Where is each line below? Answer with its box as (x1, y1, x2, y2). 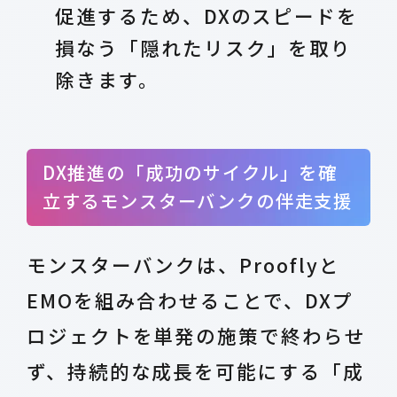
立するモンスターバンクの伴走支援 (42, 186, 354, 214)
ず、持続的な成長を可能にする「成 (26, 356, 364, 385)
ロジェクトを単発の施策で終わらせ (26, 321, 366, 349)
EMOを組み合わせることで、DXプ (26, 285, 354, 314)
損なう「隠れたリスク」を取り (55, 34, 353, 62)
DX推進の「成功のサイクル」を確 (42, 158, 339, 185)
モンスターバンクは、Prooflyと (26, 250, 340, 278)
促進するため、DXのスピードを (55, 2, 359, 30)
